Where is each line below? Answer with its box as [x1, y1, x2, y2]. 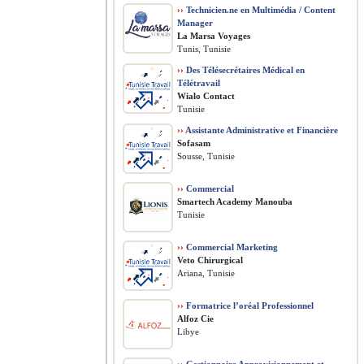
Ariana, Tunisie [177, 268, 235, 278]
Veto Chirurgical [177, 255, 243, 265]
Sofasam [177, 138, 210, 148]
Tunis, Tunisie [177, 44, 231, 54]
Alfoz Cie [177, 314, 214, 323]
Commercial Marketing [184, 242, 278, 252]
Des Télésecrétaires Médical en [184, 65, 305, 75]
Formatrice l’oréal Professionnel [184, 301, 314, 310]
